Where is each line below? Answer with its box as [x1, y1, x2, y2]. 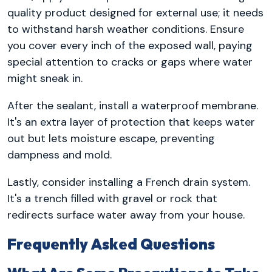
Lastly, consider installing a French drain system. [7, 175, 250, 190]
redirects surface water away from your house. [7, 208, 245, 223]
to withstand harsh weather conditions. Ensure [7, 22, 244, 37]
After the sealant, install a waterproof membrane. [7, 98, 258, 114]
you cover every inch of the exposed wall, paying [7, 38, 253, 53]
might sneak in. [7, 71, 83, 86]
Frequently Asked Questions [7, 234, 215, 254]
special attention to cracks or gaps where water [7, 55, 253, 70]
